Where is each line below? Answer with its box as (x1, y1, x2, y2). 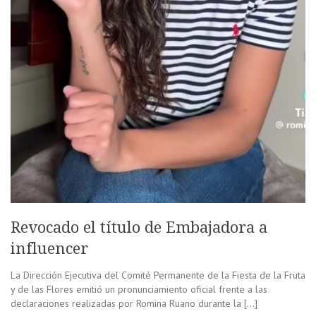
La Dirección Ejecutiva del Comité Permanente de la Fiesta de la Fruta (11, 268, 305, 281)
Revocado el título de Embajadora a (11, 218, 267, 236)
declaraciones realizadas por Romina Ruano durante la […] (11, 296, 257, 310)
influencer (11, 239, 88, 257)
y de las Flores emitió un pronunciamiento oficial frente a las (11, 282, 267, 296)
